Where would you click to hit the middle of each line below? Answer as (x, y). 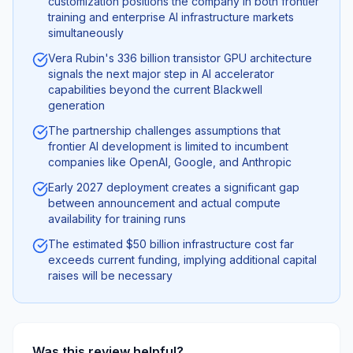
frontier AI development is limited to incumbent (168, 146)
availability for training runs (117, 219)
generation (76, 105)
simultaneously (86, 33)
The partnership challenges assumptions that (164, 130)
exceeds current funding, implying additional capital (182, 260)
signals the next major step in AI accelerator (161, 74)
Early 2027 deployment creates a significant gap (174, 187)
